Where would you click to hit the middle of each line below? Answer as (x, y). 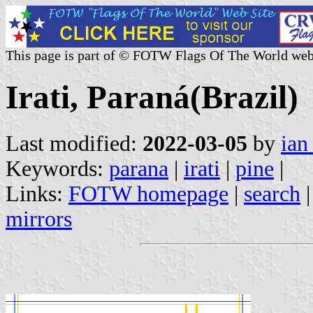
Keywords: (57, 168)
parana (139, 168)
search (272, 194)
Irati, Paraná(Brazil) (152, 97)
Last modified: (74, 143)
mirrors (39, 219)
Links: (37, 194)
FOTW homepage (148, 194)
